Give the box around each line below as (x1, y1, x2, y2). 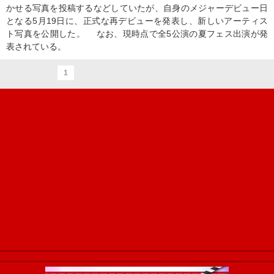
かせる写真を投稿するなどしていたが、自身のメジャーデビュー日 (6, 3, 268, 13)
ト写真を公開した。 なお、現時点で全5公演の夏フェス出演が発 (6, 29, 268, 39)
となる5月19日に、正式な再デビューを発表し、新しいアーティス (6, 16, 268, 26)
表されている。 (6, 42, 66, 51)
